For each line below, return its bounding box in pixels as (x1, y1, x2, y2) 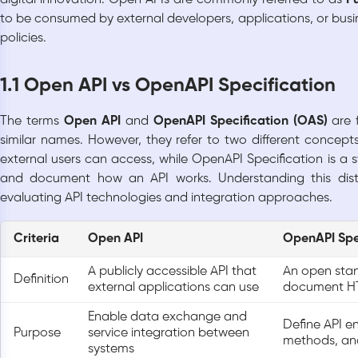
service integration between (88, 326, 249, 340)
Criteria (14, 232, 59, 246)
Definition (14, 272, 69, 287)
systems (88, 342, 134, 356)
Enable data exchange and (88, 310, 247, 324)
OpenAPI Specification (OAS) (153, 114, 328, 129)
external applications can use (88, 280, 259, 295)
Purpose (14, 326, 61, 340)
